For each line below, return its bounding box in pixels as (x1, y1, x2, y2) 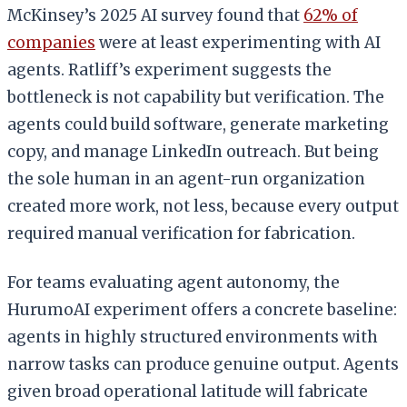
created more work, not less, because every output (7, 195, 399, 216)
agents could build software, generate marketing (7, 114, 389, 134)
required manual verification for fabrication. (7, 223, 355, 243)
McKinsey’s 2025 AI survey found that (7, 5, 303, 25)
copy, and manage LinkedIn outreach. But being (7, 141, 379, 162)
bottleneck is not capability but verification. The (7, 86, 384, 107)
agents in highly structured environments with (7, 326, 378, 347)
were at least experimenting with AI (95, 32, 381, 53)
